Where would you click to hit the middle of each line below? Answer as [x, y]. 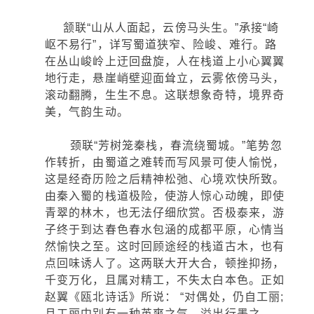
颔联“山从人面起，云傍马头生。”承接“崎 [162, 28]
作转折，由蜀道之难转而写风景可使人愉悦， [165, 162]
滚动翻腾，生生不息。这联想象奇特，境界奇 [165, 95]
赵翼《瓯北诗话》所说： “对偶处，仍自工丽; [165, 297]
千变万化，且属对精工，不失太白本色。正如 [165, 280]
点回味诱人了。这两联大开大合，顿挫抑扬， [165, 263]
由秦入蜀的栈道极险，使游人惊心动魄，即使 [165, 196]
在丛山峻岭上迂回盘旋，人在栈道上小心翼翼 [165, 61]
